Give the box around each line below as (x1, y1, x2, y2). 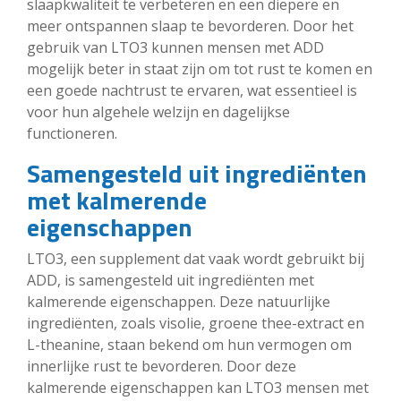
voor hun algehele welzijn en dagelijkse (27, 101, 290, 122)
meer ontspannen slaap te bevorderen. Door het (27, 15, 354, 36)
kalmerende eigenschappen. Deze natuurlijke (27, 291, 330, 311)
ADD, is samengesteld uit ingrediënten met (27, 269, 314, 290)
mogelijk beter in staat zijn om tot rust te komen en (27, 58, 372, 79)
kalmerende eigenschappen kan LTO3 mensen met (27, 377, 369, 397)
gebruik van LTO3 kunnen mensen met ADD (27, 37, 324, 57)
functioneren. (27, 123, 117, 143)
